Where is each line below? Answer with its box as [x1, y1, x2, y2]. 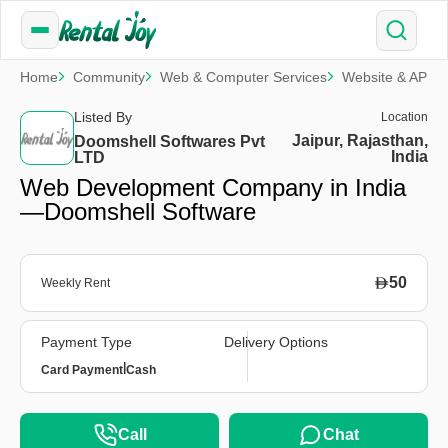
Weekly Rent [41, 276, 110, 290]
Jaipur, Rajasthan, [292, 132, 428, 149]
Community [73, 69, 145, 85]
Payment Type [41, 334, 132, 350]
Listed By [74, 109, 132, 125]
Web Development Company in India [20, 174, 406, 201]
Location [381, 110, 428, 124]
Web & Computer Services [160, 69, 327, 85]
